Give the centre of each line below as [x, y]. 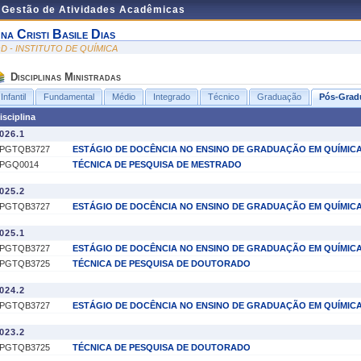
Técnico [224, 97]
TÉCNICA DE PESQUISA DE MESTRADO [157, 164]
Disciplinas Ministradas [66, 77]
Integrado [172, 97]
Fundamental [69, 97]
